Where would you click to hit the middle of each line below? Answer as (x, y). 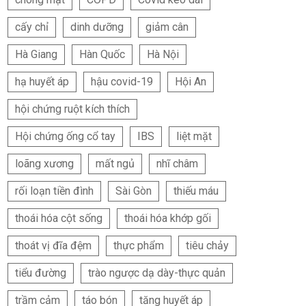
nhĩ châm (177, 164)
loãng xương (44, 164)
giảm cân (167, 27)
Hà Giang (36, 55)
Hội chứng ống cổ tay (65, 137)
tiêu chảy (207, 246)
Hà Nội (163, 55)
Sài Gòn (134, 191)
